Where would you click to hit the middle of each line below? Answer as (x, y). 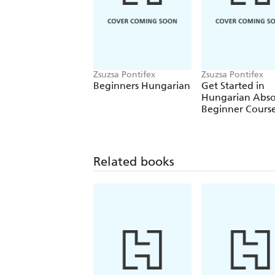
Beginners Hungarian (166, 86)
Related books (134, 161)
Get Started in (233, 86)
